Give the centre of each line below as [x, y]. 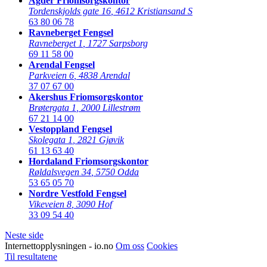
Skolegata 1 [51, 139]
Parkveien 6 [51, 75]
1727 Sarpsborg [118, 43]
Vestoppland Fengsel [70, 129]
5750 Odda [117, 172]
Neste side [24, 235]
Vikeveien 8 [50, 204]
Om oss [130, 246]
